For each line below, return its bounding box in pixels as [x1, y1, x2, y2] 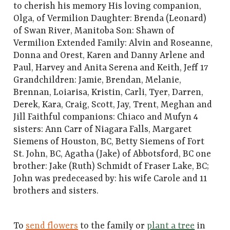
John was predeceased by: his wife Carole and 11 [13, 174, 207, 184]
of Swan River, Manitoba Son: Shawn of [13, 26, 175, 36]
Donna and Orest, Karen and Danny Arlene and [13, 50, 205, 61]
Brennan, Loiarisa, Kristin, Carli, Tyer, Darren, [13, 87, 204, 98]
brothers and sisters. [13, 186, 99, 197]
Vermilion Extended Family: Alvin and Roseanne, [13, 38, 213, 49]
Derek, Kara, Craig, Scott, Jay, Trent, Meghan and [13, 100, 213, 110]
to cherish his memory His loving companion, [13, 1, 202, 12]
